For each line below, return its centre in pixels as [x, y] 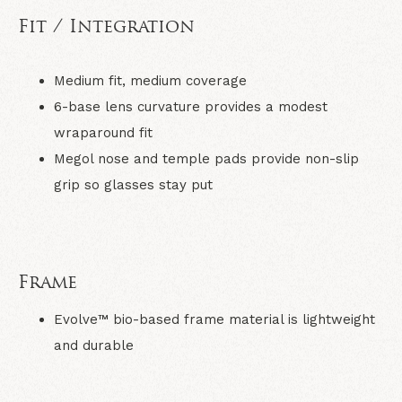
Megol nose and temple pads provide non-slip [206, 159]
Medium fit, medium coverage [150, 81]
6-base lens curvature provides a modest [191, 107]
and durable [94, 345]
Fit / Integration [106, 28]
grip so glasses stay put [133, 185]
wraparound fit [103, 133]
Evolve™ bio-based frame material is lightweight [214, 319]
